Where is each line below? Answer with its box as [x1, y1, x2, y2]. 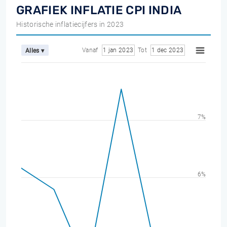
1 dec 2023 [152, 47, 183, 54]
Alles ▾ [25, 47, 45, 54]
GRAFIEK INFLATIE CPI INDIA [16, 3, 182, 17]
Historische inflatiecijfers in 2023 [16, 20, 124, 28]
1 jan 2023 [103, 47, 133, 54]
